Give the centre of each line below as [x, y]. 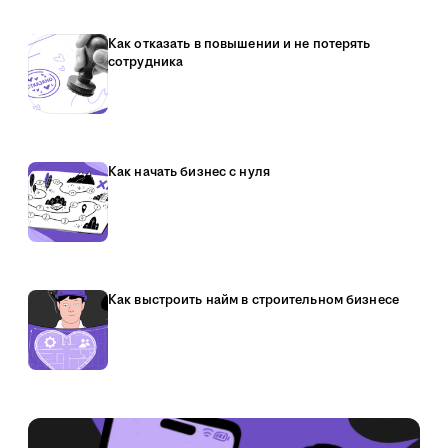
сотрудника [146, 62]
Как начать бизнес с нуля [189, 172]
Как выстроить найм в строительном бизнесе [253, 300]
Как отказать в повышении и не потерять [239, 44]
